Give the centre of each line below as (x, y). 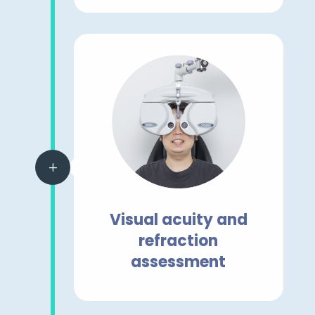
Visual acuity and (178, 220)
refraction (179, 241)
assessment (179, 262)
